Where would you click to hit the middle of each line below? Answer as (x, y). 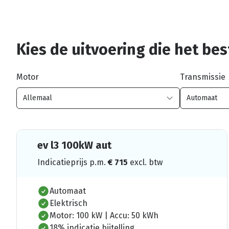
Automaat (68, 191)
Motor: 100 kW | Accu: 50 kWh (104, 215)
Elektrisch (68, 203)
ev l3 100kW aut (74, 145)
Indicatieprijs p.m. (73, 162)
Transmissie (203, 77)
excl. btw (146, 162)
